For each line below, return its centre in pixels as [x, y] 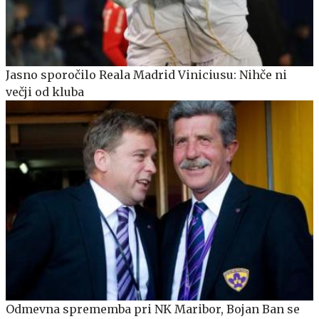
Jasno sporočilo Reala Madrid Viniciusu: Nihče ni [146, 75]
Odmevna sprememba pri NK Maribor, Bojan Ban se [153, 309]
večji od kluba [45, 92]
